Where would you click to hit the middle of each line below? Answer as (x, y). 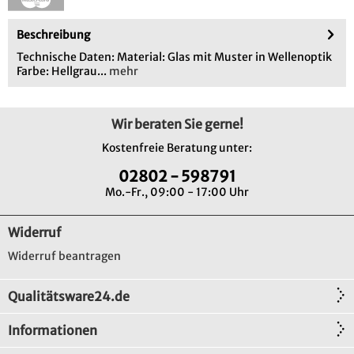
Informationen (53, 330)
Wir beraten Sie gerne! (177, 124)
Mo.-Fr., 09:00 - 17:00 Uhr (177, 192)
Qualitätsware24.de (69, 296)
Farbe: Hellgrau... (62, 71)
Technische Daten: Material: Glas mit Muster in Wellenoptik (174, 56)
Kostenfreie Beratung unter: (177, 147)
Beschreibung (53, 34)
